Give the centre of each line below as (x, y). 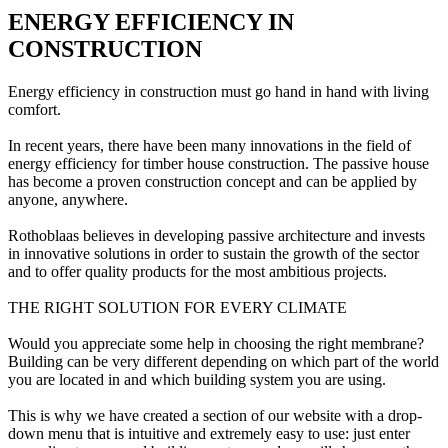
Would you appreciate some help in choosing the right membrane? (216, 344)
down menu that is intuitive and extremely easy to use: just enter (209, 434)
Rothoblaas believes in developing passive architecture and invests (216, 236)
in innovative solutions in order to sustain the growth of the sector (213, 254)
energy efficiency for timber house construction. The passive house (218, 164)
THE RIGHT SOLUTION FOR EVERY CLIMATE (177, 308)
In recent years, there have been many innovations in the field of (209, 146)
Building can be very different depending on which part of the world (223, 362)
